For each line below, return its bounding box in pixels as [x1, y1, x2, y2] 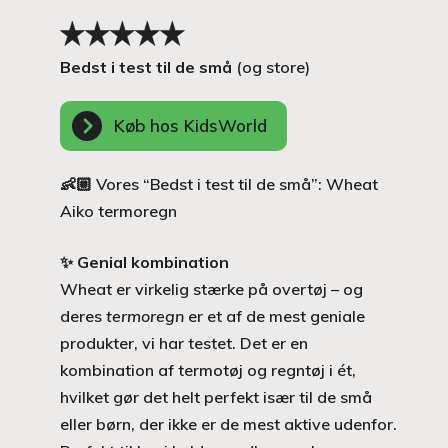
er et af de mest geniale [184, 305, 365, 326]
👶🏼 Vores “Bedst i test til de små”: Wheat [60, 173, 378, 194]
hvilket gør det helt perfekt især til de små [60, 386, 372, 407]
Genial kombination [77, 251, 229, 272]
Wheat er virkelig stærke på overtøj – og [60, 278, 363, 299]
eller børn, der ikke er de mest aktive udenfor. [60, 413, 397, 434]
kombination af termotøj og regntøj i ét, [60, 359, 356, 380]
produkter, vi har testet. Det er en [60, 332, 308, 353]
